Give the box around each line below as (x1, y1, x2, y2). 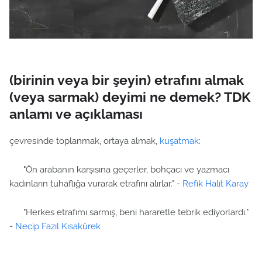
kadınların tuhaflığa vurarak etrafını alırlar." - (9, 178, 182, 189)
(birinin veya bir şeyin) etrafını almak (9, 72, 244, 88)
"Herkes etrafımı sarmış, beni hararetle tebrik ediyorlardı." (9, 207, 249, 218)
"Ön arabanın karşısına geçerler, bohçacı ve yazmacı (9, 164, 229, 175)
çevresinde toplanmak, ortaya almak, (9, 136, 160, 146)
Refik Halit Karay (182, 178, 249, 189)
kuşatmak (160, 136, 199, 146)
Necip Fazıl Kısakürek (15, 221, 101, 232)
